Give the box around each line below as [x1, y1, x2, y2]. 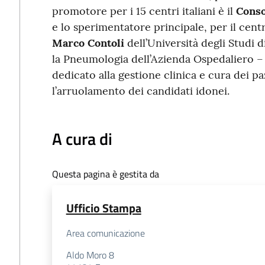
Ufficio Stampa [66, 199, 141, 218]
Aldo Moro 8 [66, 248, 114, 263]
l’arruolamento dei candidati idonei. [51, 84, 230, 98]
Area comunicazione [66, 226, 145, 241]
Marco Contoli [51, 36, 124, 50]
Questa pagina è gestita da [51, 167, 159, 182]
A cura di [51, 126, 112, 151]
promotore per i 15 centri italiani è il [51, 4, 236, 18]
